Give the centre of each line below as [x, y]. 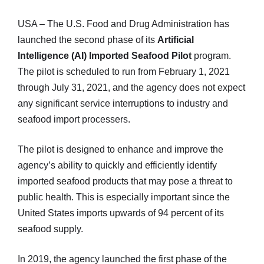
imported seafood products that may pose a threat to [125, 181]
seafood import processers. [74, 119]
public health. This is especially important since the [124, 197]
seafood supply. [50, 229]
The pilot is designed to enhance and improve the [121, 149]
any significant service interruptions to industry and [123, 103]
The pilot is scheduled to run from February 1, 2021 [124, 71]
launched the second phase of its [88, 39]
